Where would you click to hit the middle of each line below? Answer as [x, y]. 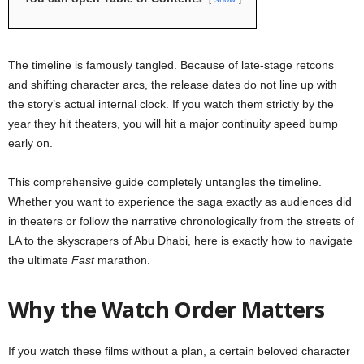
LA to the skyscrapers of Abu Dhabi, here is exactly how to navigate [180, 241]
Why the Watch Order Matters [167, 310]
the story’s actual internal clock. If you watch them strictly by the [171, 104]
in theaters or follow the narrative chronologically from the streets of [181, 221]
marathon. [122, 260]
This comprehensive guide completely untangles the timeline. [165, 182]
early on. [30, 143]
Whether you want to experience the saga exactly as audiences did [180, 202]
